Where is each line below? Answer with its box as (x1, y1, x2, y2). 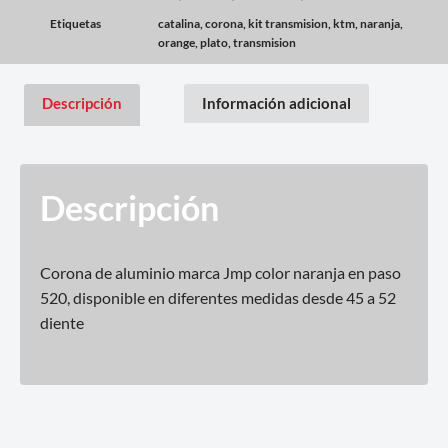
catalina (158, 15, 200, 31)
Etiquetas (50, 15, 101, 31)
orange (158, 34, 195, 50)
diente (40, 312, 84, 332)
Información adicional (202, 93, 351, 112)
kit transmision (248, 15, 328, 31)
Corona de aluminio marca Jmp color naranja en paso (40, 262, 401, 282)
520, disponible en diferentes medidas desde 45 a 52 (40, 287, 396, 307)
